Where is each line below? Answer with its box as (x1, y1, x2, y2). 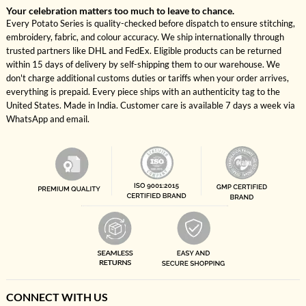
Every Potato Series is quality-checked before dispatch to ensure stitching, (5, 18, 295, 29)
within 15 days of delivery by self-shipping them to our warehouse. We (5, 59, 280, 70)
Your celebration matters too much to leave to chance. (5, 5, 234, 16)
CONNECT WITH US (5, 290, 108, 303)
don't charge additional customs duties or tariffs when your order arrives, (5, 72, 289, 83)
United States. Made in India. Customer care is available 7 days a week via (5, 100, 295, 111)
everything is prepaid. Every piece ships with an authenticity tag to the (5, 86, 280, 97)
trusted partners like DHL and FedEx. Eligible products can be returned (5, 45, 281, 56)
